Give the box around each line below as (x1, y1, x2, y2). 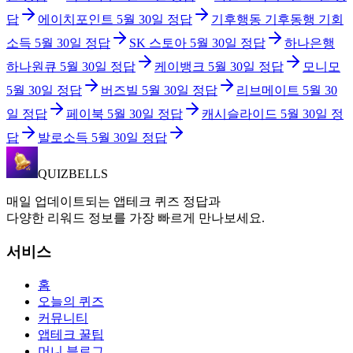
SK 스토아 (129, 36, 187, 50)
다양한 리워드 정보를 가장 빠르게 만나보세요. (6, 211, 265, 225)
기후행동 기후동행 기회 (211, 13, 344, 27)
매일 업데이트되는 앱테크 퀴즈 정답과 (6, 195, 221, 209)
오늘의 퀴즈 (38, 294, 104, 308)
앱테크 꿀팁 (38, 327, 104, 341)
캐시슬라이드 (202, 107, 277, 121)
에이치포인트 (38, 13, 113, 27)
